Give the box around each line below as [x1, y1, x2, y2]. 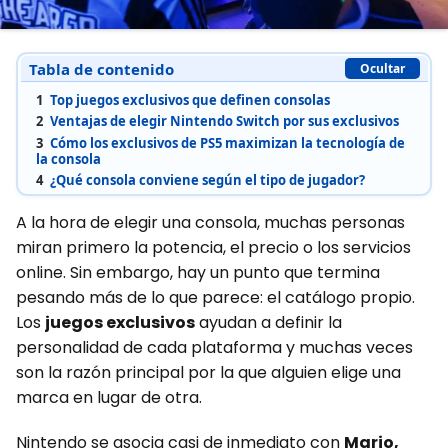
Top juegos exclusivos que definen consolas [46, 90, 330, 109]
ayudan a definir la [195, 311, 342, 335]
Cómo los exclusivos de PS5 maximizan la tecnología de [46, 133, 405, 152]
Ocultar [359, 60, 405, 78]
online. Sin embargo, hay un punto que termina [16, 261, 380, 285]
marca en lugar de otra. [16, 386, 202, 410]
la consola [35, 149, 101, 168]
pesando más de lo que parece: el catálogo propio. [16, 286, 415, 310]
